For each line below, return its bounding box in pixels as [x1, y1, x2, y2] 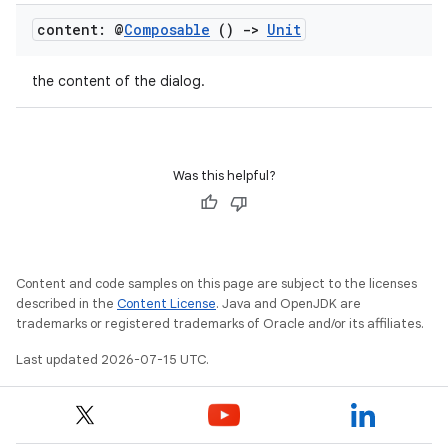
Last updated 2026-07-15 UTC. [16, 351, 209, 368]
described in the [16, 295, 117, 312]
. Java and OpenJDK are [216, 295, 361, 312]
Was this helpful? [172, 167, 276, 184]
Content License [117, 295, 216, 312]
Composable [124, 20, 210, 39]
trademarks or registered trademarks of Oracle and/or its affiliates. [16, 315, 424, 332]
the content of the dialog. [32, 72, 205, 90]
